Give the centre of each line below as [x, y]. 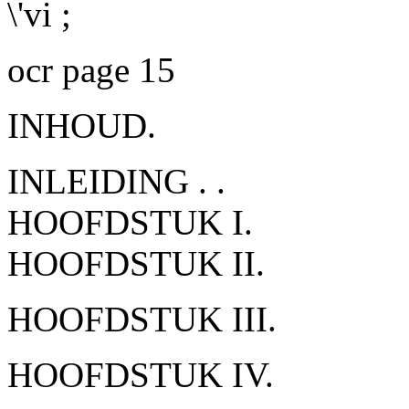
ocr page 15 [91, 70]
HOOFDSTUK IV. [141, 375]
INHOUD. [82, 126]
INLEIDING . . [116, 181]
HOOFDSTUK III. [142, 319]
